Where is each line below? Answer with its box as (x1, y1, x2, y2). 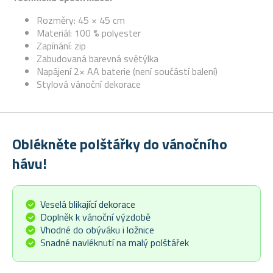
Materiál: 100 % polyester (37, 26, 141, 40)
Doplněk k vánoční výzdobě (40, 209, 151, 224)
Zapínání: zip (37, 38, 86, 53)
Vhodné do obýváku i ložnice (40, 222, 154, 237)
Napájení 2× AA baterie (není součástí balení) (37, 64, 218, 79)
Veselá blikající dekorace (40, 196, 135, 211)
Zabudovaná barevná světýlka (37, 51, 158, 66)
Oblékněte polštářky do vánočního (12, 133, 227, 155)
